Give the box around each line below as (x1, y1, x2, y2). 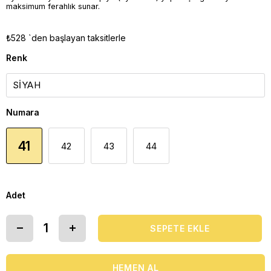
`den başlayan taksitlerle (28, 32, 126, 43)
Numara (6, 106, 40, 117)
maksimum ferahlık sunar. (6, 1, 100, 11)
